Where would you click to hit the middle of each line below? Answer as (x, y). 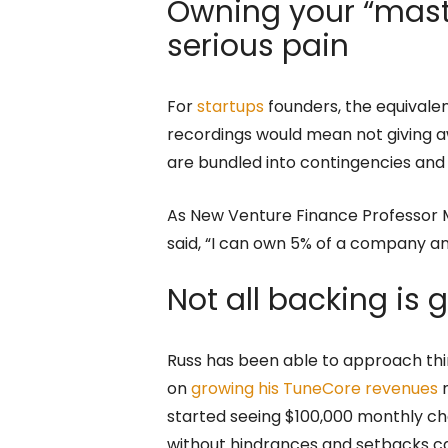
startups (230, 106)
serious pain (258, 45)
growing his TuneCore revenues (314, 388)
